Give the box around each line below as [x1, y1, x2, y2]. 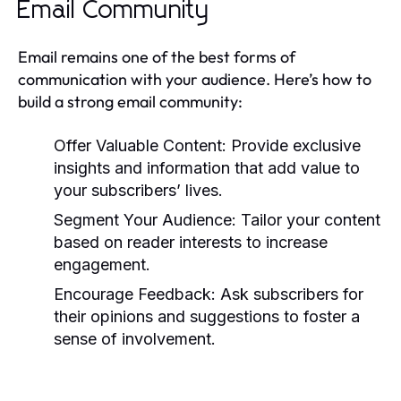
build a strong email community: [18, 90, 243, 112]
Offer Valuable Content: [54, 135, 226, 155]
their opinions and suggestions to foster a [54, 306, 360, 326]
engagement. [54, 254, 150, 274]
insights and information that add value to [54, 158, 360, 177]
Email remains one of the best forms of [18, 46, 295, 67]
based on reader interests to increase [54, 232, 328, 252]
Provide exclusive [226, 135, 361, 155]
